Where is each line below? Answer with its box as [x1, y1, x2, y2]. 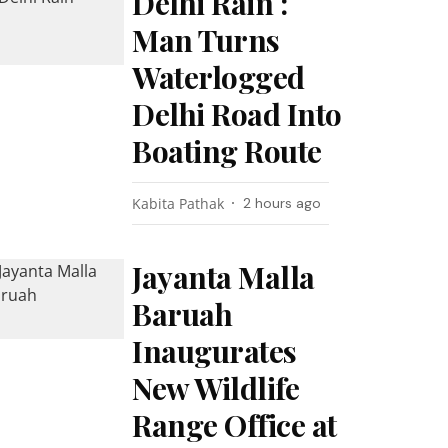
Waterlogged [132, 57, 305, 97]
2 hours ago [243, 194, 322, 212]
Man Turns [132, 20, 280, 60]
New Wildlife [132, 368, 300, 408]
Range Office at [132, 405, 337, 445]
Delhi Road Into [132, 94, 342, 134]
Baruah [132, 294, 233, 334]
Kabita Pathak [132, 194, 225, 213]
